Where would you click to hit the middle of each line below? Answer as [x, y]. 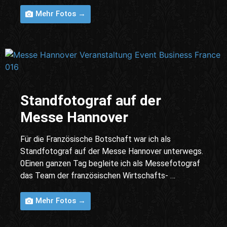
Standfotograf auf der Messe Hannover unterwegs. [112, 152]
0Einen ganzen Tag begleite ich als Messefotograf [110, 164]
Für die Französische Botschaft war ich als [96, 139]
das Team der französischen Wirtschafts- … [98, 176]
